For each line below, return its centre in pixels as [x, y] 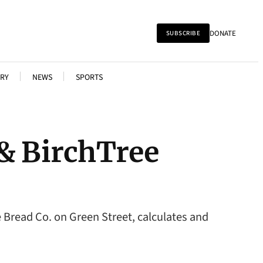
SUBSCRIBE [183, 33]
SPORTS [89, 77]
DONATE [223, 33]
